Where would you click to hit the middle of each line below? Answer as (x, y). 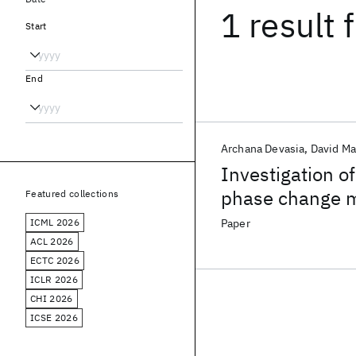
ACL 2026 (52, 241)
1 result (279, 25)
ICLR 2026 (54, 279)
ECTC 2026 (55, 260)
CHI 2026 (52, 298)
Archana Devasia (263, 149)
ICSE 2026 (54, 317)
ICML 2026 (55, 222)
